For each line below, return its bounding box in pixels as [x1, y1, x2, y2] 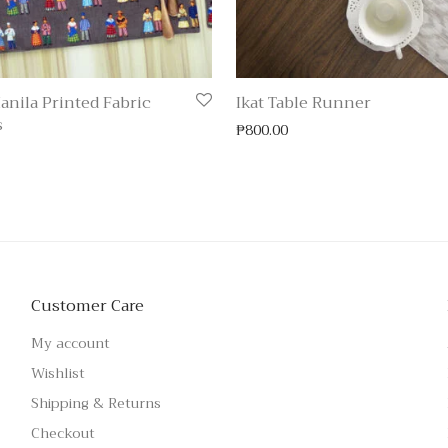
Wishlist [30, 361, 85, 386]
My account [30, 331, 110, 356]
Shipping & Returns [30, 391, 161, 416]
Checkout [30, 421, 95, 446]
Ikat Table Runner [236, 89, 371, 118]
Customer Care [30, 292, 144, 321]
